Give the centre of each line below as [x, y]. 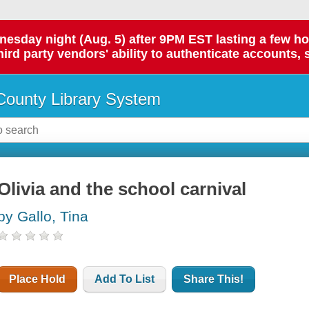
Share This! [214, 279]
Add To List [125, 279]
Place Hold [38, 279]
